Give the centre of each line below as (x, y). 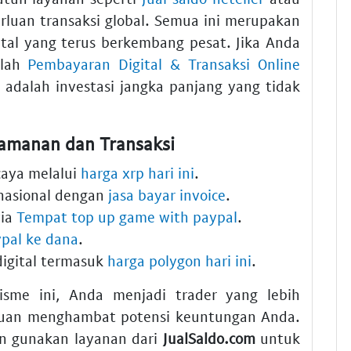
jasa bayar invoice (167, 195)
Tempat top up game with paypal (127, 217)
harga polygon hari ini (179, 261)
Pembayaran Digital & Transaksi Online (164, 63)
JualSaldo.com (209, 338)
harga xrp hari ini (138, 173)
